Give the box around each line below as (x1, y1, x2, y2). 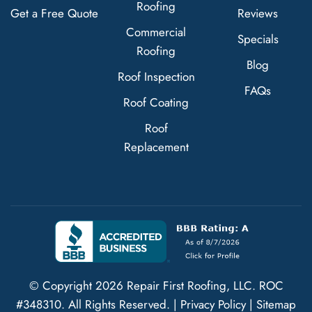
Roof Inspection (117, 68, 195, 85)
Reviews (237, 4, 278, 22)
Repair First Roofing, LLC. (123, 276, 259, 294)
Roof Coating (123, 93, 189, 111)
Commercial (126, 23, 186, 40)
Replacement (123, 138, 189, 155)
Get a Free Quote (10, 4, 98, 22)
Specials (237, 30, 279, 47)
